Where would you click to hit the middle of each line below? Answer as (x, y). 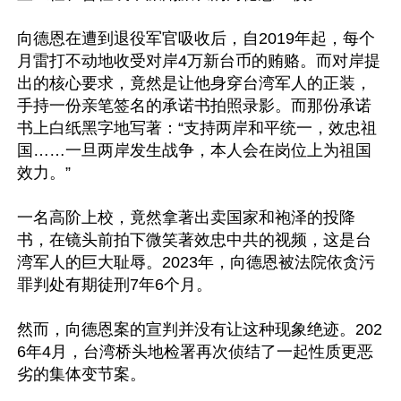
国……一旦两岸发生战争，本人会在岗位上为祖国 (194, 150)
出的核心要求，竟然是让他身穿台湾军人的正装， (194, 83)
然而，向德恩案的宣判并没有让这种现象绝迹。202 (200, 329)
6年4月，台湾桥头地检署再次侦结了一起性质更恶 (195, 352)
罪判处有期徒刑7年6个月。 (115, 285)
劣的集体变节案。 (81, 374)
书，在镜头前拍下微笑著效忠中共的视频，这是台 (194, 240)
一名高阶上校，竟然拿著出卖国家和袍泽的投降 (186, 218)
